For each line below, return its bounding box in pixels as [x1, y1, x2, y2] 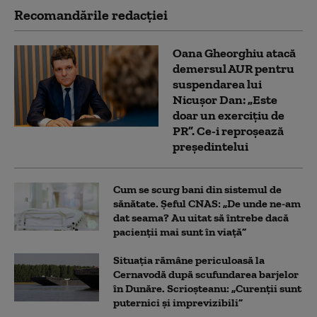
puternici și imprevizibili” [113, 295, 243, 309]
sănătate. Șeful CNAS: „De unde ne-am [113, 196, 301, 210]
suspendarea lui [173, 76, 262, 92]
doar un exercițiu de [173, 107, 284, 123]
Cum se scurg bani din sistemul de [113, 182, 282, 196]
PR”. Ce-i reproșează [173, 122, 284, 139]
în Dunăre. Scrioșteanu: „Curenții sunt [113, 281, 301, 295]
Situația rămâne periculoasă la [113, 253, 265, 267]
